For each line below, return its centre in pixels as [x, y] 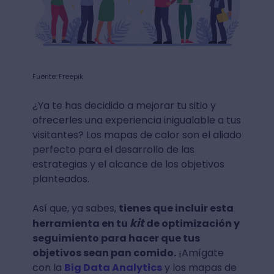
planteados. [62, 179]
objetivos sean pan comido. [104, 253]
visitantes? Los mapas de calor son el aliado [137, 135]
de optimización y [193, 223]
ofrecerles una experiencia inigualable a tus [136, 120]
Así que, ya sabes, [75, 208]
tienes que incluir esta [176, 208]
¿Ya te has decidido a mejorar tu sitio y [124, 105]
